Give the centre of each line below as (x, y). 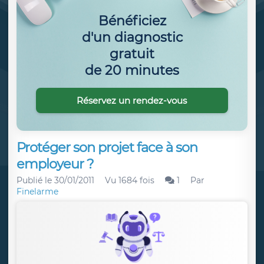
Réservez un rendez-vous (132, 100)
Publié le (35, 180)
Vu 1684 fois (130, 180)
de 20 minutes (132, 70)
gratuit (132, 54)
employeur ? (55, 164)
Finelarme (37, 192)
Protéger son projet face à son (107, 147)
